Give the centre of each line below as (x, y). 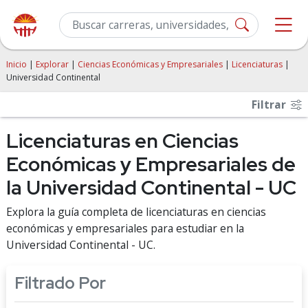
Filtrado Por (60, 283)
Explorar (52, 64)
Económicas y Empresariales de (151, 164)
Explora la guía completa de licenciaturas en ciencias (136, 212)
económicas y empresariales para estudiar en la (125, 228)
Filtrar (270, 104)
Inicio (16, 64)
